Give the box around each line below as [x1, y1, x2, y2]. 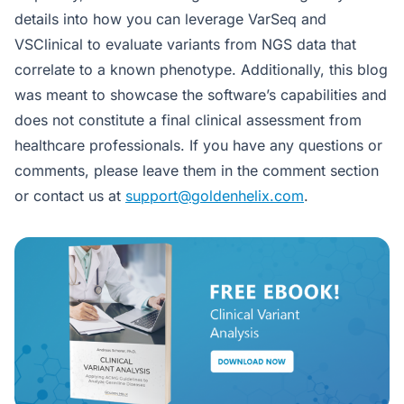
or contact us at [14, 186, 125, 205]
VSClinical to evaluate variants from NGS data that [14, 34, 356, 53]
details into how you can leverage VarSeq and [14, 9, 326, 28]
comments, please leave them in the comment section [14, 161, 379, 179]
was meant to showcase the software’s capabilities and [14, 85, 387, 104]
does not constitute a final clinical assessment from [14, 110, 362, 129]
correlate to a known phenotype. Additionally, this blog [14, 60, 388, 78]
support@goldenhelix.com [125, 186, 304, 205]
